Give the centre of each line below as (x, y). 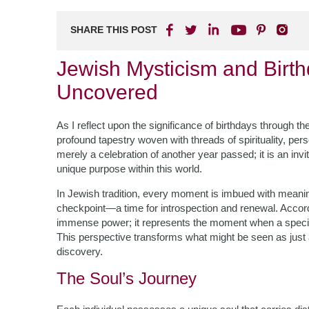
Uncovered (107, 92)
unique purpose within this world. (129, 169)
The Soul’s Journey (127, 278)
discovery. (80, 251)
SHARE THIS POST (114, 30)
